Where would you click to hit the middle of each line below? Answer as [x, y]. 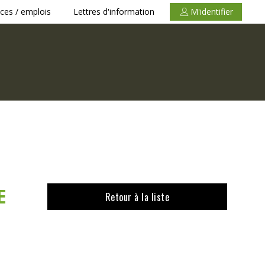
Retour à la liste [137, 197]
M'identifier [212, 11]
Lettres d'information [114, 11]
